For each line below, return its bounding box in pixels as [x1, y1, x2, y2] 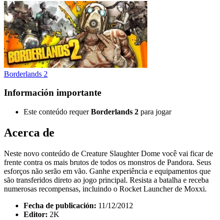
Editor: [24, 210, 48, 219]
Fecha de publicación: [24, 201, 96, 210]
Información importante [4, 87, 101, 98]
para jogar [138, 107, 171, 116]
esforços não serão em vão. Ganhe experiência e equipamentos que [4, 166, 211, 175]
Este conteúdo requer [24, 107, 91, 116]
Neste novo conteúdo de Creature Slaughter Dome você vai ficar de [4, 149, 213, 158]
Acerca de [4, 126, 55, 139]
